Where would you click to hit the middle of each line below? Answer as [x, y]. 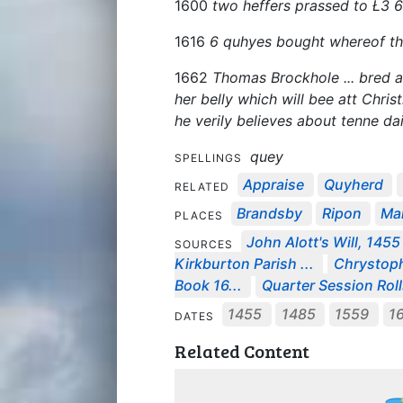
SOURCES [206, 244]
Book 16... [208, 286]
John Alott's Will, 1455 [324, 242]
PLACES [201, 215]
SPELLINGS [210, 157]
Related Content [242, 350]
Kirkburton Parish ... [244, 264]
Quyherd [353, 185]
